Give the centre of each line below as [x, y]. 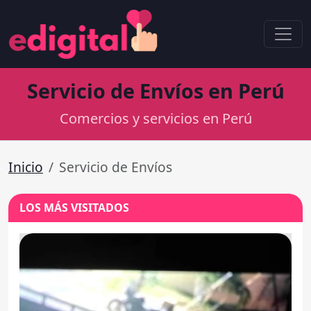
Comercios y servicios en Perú [155, 118]
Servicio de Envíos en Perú [155, 91]
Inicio [26, 167]
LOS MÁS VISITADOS [74, 208]
